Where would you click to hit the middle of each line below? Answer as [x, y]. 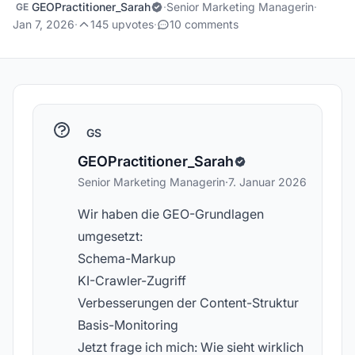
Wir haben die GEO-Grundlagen [171, 214]
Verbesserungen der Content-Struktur [188, 303]
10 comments [204, 24]
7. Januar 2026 [267, 182]
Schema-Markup [127, 258]
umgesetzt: [110, 236]
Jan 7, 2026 [44, 24]
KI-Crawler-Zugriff [132, 281]
